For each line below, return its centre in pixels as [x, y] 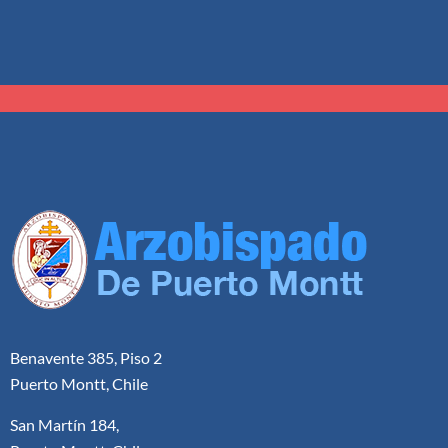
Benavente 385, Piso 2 [86, 358]
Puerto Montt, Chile [79, 384]
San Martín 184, [64, 424]
